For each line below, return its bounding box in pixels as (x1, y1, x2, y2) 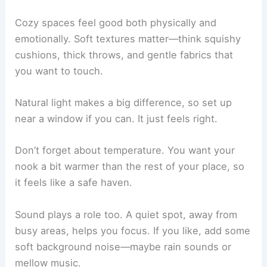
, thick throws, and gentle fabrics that (57, 95, 234, 108)
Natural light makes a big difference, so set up (15, 143, 232, 156)
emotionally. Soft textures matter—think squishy (15, 79, 241, 92)
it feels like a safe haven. (15, 223, 133, 235)
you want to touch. (15, 111, 104, 124)
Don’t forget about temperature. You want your (15, 191, 235, 203)
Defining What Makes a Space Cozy (15, 32, 183, 45)
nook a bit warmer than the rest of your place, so (15, 207, 245, 219)
